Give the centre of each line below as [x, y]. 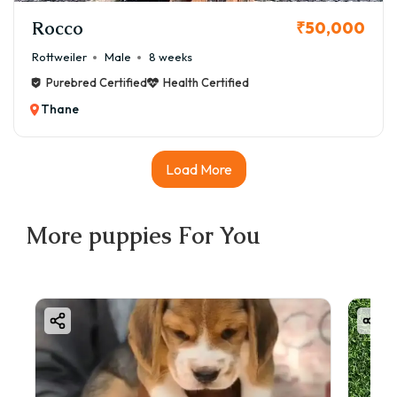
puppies [130, 236]
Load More [198, 170]
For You [216, 236]
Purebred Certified [97, 83]
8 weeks [171, 57]
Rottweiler [59, 57]
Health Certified [206, 83]
